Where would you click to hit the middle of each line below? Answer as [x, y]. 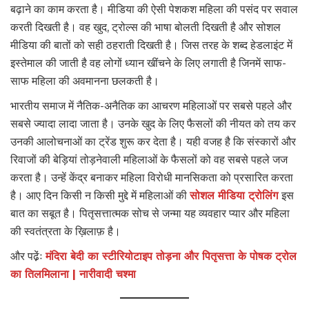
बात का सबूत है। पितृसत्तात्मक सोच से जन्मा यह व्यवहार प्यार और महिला [150, 213]
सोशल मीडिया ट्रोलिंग [236, 195]
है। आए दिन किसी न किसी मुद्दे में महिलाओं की [100, 195]
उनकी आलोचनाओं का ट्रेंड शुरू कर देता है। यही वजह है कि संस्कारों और [153, 141]
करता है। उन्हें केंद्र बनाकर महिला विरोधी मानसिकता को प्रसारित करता [152, 177]
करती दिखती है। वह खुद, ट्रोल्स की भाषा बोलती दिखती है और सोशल [146, 27]
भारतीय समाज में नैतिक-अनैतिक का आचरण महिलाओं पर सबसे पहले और [151, 106]
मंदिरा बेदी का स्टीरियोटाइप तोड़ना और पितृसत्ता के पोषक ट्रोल [171, 256]
